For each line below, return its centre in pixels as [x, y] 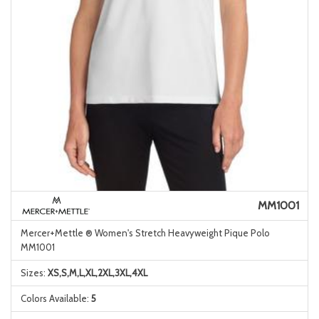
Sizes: [34, 273]
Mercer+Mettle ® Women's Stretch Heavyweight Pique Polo [145, 233]
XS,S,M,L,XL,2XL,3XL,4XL [97, 273]
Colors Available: [56, 298]
